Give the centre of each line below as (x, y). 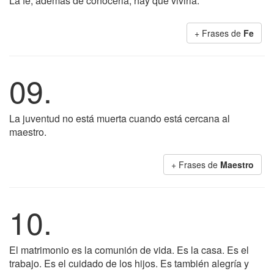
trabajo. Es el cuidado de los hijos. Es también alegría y (129, 263)
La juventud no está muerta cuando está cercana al (120, 118)
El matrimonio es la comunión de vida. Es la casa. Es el (129, 250)
